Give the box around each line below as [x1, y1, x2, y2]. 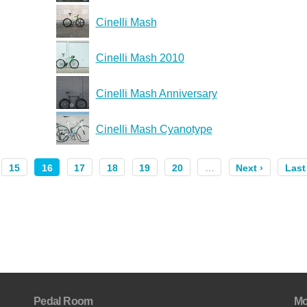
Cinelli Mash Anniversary [95, 87, 217, 99]
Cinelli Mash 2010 [95, 51, 184, 64]
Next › [236, 162, 264, 174]
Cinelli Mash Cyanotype [95, 123, 212, 135]
